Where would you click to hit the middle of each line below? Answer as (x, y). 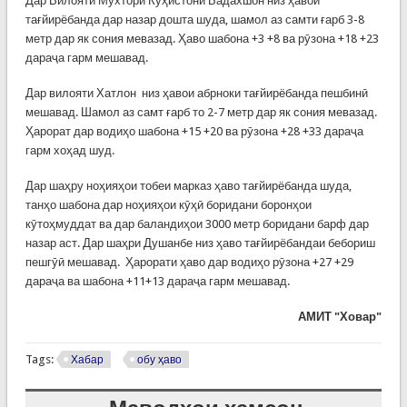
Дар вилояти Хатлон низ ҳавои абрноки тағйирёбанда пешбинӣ (196, 93)
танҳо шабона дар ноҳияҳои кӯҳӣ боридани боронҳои (168, 204)
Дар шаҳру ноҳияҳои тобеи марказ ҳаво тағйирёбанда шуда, (188, 185)
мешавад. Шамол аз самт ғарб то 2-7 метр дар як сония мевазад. (201, 112)
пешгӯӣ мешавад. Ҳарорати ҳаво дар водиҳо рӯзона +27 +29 (189, 262)
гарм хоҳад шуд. (69, 150)
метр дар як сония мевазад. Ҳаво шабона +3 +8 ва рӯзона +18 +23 (202, 38)
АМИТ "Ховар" (340, 316)
